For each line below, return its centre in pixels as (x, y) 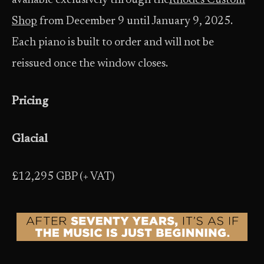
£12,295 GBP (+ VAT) (63, 177)
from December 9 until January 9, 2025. (135, 21)
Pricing (30, 101)
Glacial (30, 139)
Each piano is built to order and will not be (113, 42)
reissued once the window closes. (90, 64)
